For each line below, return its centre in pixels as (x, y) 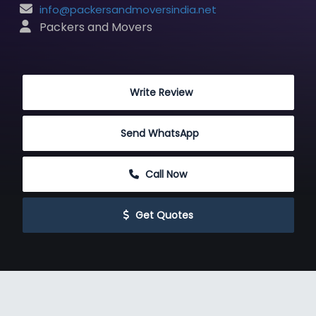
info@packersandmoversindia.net (128, 10)
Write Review (160, 92)
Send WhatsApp (160, 133)
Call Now (165, 174)
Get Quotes (163, 215)
